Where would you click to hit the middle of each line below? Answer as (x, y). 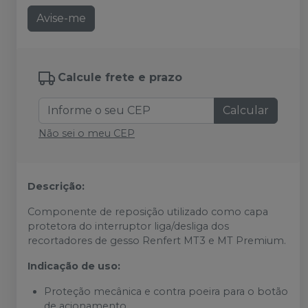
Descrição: (56, 186)
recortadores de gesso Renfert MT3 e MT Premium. (157, 241)
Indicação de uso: (74, 266)
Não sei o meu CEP (87, 133)
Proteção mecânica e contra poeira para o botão (166, 291)
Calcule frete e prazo (120, 78)
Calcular (246, 110)
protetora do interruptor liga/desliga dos (128, 226)
